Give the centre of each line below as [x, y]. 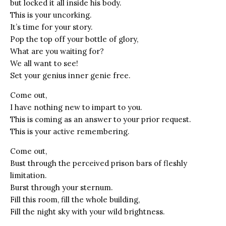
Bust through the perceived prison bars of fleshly [99, 163]
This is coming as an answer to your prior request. [101, 119]
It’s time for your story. [51, 27]
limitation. [29, 175]
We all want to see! [44, 63]
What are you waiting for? [57, 51]
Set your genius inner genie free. [70, 75]
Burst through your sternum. [62, 187]
